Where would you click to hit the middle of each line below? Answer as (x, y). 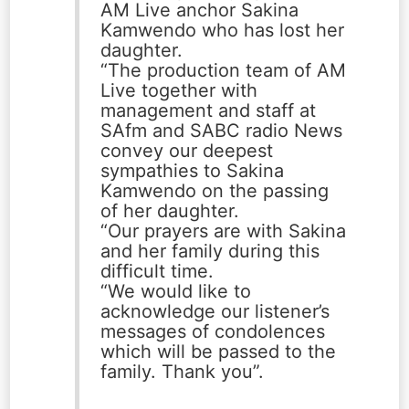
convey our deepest (186, 151)
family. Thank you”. (182, 372)
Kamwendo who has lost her (222, 31)
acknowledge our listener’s (215, 312)
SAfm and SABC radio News (221, 131)
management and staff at (208, 111)
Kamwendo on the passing (214, 191)
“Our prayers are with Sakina (223, 231)
